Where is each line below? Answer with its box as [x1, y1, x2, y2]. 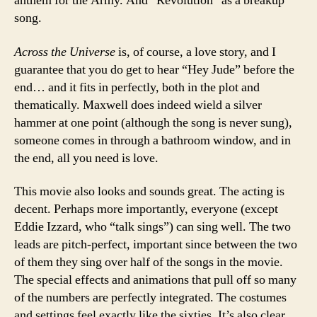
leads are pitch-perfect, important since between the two [14, 236, 297, 253]
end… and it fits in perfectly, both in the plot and [14, 79, 260, 96]
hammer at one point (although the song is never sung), [14, 114, 292, 131]
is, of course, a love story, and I [115, 43, 276, 60]
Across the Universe [14, 43, 115, 60]
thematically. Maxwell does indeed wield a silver [14, 96, 262, 113]
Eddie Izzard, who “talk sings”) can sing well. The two [14, 219, 291, 235]
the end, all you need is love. [14, 149, 158, 166]
